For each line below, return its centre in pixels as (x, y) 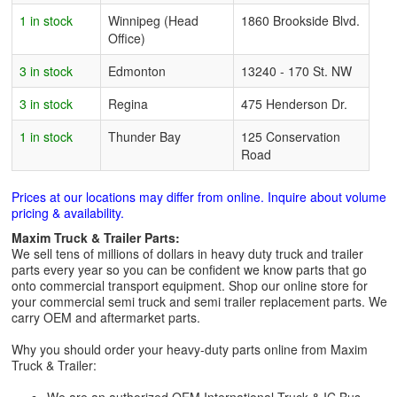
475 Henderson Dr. (294, 104)
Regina (128, 104)
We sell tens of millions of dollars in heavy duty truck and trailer (187, 253)
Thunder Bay (144, 136)
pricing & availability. (68, 213)
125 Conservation (291, 136)
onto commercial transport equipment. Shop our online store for (190, 285)
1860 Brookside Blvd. (300, 20)
